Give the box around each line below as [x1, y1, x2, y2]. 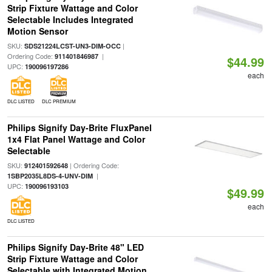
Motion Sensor [7, 25, 68, 37]
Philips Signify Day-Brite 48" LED [7, 241, 144, 253]
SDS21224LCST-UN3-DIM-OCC [24, 41, 121, 50]
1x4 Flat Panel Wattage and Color [7, 133, 145, 145]
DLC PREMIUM [41, 98, 76, 104]
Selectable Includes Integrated [7, 13, 134, 25]
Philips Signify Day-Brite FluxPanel [7, 121, 152, 134]
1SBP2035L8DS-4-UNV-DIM [7, 171, 93, 180]
